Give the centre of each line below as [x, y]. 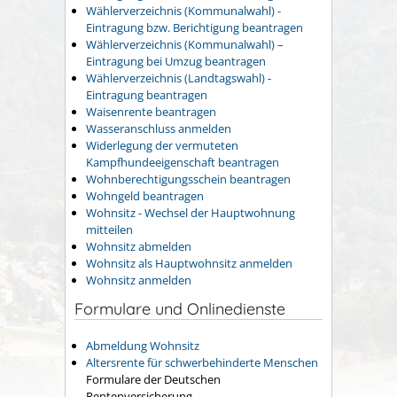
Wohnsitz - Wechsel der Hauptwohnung [191, 213]
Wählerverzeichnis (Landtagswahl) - [179, 78]
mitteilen [109, 230]
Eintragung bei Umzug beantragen [176, 62]
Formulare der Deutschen [153, 379]
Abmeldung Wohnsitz [143, 345]
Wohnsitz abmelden [139, 247]
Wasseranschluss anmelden [159, 129]
